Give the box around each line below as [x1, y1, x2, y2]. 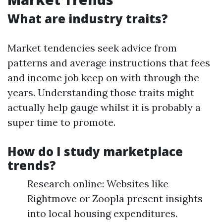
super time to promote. [7, 116, 115, 129]
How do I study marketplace [7, 143, 183, 160]
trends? [7, 157, 56, 174]
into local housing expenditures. [27, 207, 177, 220]
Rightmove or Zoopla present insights [27, 192, 203, 205]
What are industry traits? [7, 10, 168, 27]
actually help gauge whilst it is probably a [7, 101, 201, 114]
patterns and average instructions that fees [7, 56, 210, 69]
